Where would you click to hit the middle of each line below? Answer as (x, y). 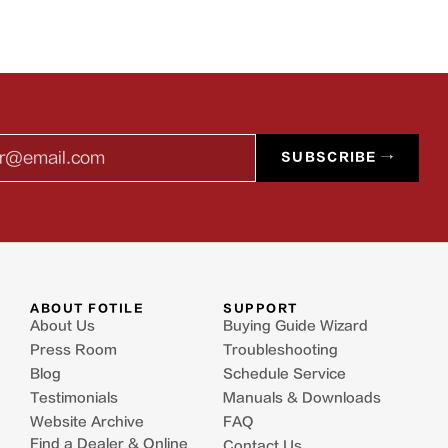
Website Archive (87, 422)
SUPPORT (260, 308)
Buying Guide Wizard (295, 326)
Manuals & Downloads (302, 398)
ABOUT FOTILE (87, 308)
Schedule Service (284, 374)
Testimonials (74, 398)
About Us (62, 326)
